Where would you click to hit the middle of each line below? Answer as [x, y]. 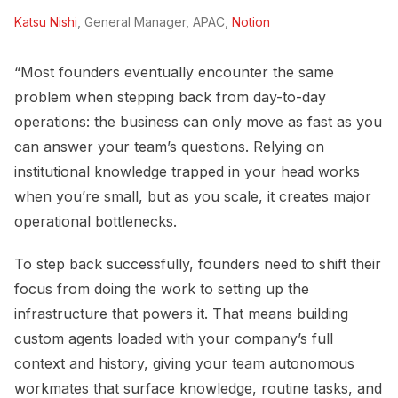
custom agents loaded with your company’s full [174, 339]
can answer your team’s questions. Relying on [169, 147]
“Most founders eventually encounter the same [174, 72]
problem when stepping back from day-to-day [170, 97]
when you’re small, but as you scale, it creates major [193, 197]
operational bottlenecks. [96, 222]
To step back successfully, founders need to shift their [198, 264]
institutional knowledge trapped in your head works [187, 172]
